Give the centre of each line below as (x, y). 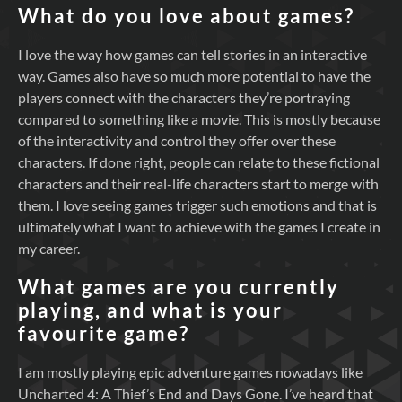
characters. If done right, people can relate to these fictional (199, 162)
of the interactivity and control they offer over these (177, 140)
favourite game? (104, 334)
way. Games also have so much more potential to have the (194, 75)
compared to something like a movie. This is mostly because (199, 118)
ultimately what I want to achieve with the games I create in (199, 226)
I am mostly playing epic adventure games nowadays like (190, 372)
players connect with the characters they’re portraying (184, 97)
